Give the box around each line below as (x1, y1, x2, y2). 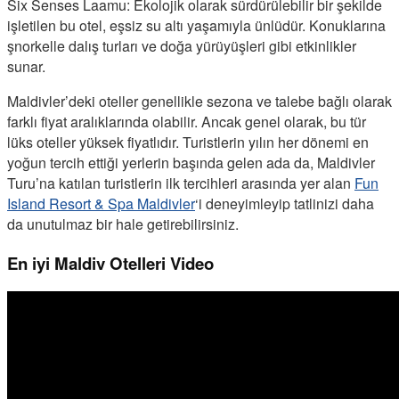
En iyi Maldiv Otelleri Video (7, 250, 214, 275)
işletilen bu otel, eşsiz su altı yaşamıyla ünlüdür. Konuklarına (7, 15, 386, 37)
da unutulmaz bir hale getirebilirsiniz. (7, 214, 242, 235)
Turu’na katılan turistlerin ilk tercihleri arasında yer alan (7, 173, 354, 194)
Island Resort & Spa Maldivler (7, 193, 195, 215)
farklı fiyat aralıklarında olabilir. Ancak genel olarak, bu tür (7, 111, 366, 133)
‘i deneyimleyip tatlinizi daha (195, 193, 374, 215)
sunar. (7, 56, 45, 77)
